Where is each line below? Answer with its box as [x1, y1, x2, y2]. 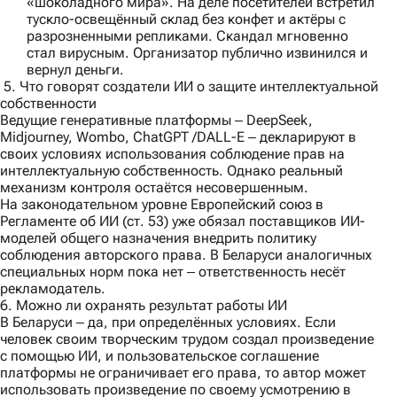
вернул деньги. [27, 61, 124, 79]
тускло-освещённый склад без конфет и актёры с [27, 11, 346, 28]
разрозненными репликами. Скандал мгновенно [27, 27, 348, 45]
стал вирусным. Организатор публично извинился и [27, 44, 368, 62]
